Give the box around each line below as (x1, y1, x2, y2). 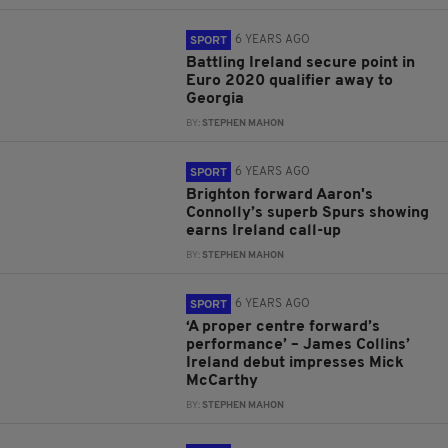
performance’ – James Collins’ (186, 337, 411, 353)
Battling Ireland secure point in (186, 55, 416, 71)
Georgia (186, 91, 245, 107)
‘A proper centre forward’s (186, 319, 381, 335)
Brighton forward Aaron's (186, 187, 374, 203)
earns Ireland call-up (186, 223, 342, 239)
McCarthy (186, 373, 259, 389)
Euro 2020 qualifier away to (186, 73, 394, 89)
